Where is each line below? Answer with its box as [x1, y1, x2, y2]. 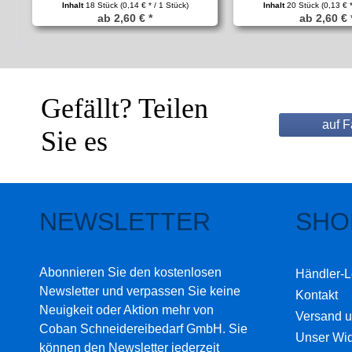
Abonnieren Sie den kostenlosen [39, 265, 222, 279]
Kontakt [295, 288, 338, 302]
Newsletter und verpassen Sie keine [39, 284, 240, 298]
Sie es [41, 125, 108, 157]
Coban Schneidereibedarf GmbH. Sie [39, 321, 247, 335]
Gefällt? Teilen [41, 92, 208, 124]
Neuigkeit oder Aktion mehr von [39, 302, 214, 317]
